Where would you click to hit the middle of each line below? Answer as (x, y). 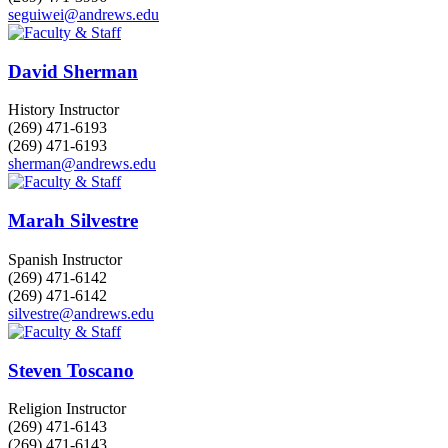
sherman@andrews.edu (82, 164)
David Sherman (73, 71)
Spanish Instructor (65, 259)
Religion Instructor (67, 409)
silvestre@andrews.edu (81, 313)
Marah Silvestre (73, 221)
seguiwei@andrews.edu (83, 14)
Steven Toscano (71, 370)
